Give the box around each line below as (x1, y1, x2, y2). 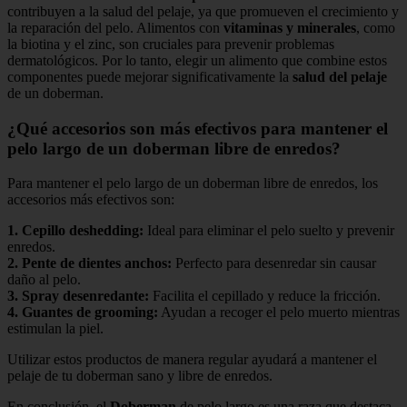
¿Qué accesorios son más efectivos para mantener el (7, 118, 388, 138)
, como (356, 20, 395, 36)
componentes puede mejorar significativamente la (7, 69, 293, 85)
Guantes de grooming (22, 304, 154, 321)
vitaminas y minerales (223, 20, 356, 36)
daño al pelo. (7, 272, 81, 288)
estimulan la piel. (7, 321, 104, 337)
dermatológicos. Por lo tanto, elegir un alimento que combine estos (7, 53, 387, 69)
